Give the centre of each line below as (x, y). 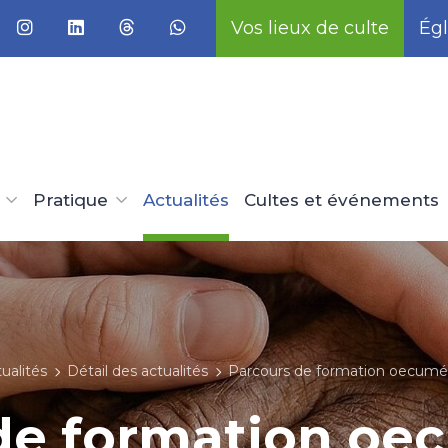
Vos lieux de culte (310, 28)
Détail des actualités (137, 371)
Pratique (70, 200)
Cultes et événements (341, 200)
